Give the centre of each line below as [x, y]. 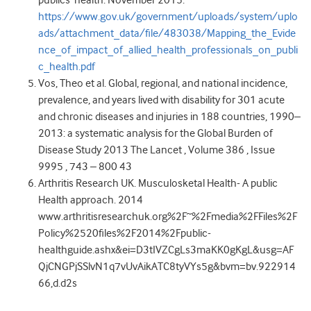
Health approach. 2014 [91, 200]
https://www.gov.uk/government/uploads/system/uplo [168, 17]
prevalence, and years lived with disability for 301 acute [161, 100]
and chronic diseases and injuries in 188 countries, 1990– [169, 117]
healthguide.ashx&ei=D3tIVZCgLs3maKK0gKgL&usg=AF [166, 250]
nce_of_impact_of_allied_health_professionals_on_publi [168, 50]
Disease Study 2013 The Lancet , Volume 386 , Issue [157, 150]
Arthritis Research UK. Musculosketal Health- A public [158, 184]
